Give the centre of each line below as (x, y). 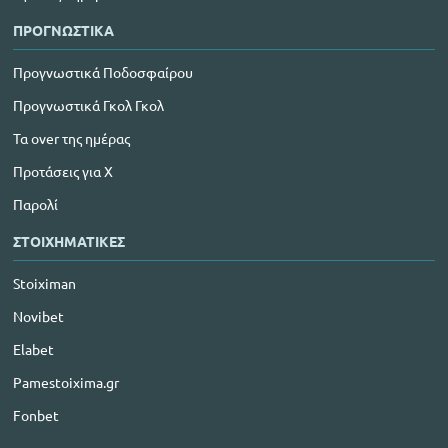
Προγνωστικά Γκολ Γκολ (88, 105)
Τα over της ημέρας (71, 138)
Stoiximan (44, 283)
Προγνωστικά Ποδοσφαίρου (103, 72)
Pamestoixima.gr (66, 382)
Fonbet (36, 415)
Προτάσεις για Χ (63, 171)
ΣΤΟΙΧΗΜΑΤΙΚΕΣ (69, 241)
